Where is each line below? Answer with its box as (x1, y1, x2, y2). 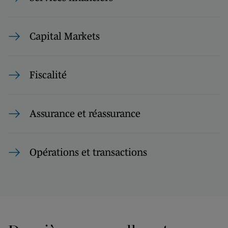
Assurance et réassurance (30, 108, 140, 119)
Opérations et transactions (30, 147, 147, 158)
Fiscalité (30, 69, 67, 80)
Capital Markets (30, 31, 100, 42)
